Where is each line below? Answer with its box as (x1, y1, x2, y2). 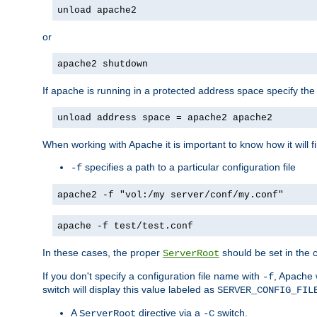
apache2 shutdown (57, 58, 148, 69)
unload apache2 (57, 4, 137, 16)
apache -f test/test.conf (57, 220, 193, 231)
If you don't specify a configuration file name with (42, 270, 263, 282)
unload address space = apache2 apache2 (57, 112, 272, 123)
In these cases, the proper (42, 246, 163, 258)
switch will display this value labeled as (42, 283, 217, 295)
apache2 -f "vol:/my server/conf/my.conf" (57, 189, 284, 200)
